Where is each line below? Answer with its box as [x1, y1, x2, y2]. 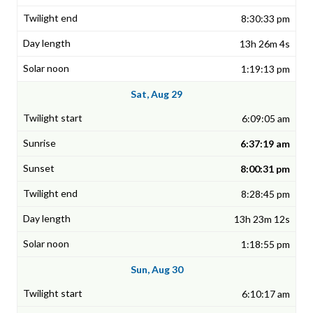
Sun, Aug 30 [130, 263, 183, 276]
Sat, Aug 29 [131, 88, 182, 101]
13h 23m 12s [234, 213, 290, 226]
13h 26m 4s [240, 38, 290, 50]
